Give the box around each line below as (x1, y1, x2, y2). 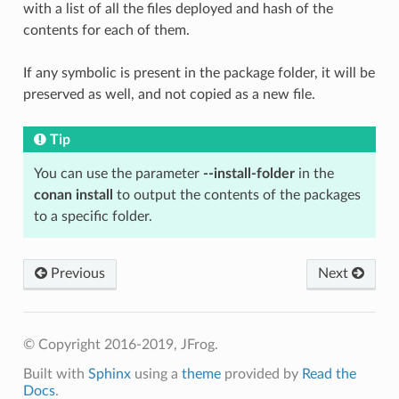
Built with (22, 366, 88, 381)
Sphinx (87, 366, 131, 381)
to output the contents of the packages (112, 187, 361, 202)
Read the (301, 366, 356, 381)
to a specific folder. (33, 208, 152, 224)
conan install (33, 187, 113, 202)
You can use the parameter (33, 166, 203, 181)
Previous (46, 265, 105, 281)
